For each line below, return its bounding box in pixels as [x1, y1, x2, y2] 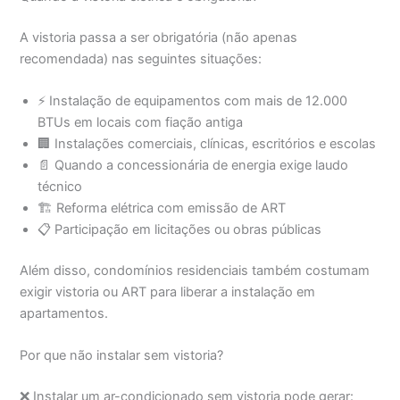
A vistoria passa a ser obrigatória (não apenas [20, 29, 298, 46]
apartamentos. [20, 304, 109, 321]
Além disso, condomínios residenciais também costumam [20, 262, 371, 279]
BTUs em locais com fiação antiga [37, 113, 244, 130]
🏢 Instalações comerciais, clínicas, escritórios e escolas [37, 135, 377, 152]
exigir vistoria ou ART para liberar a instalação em [20, 283, 316, 300]
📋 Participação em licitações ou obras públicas [37, 221, 322, 237]
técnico [37, 178, 83, 195]
